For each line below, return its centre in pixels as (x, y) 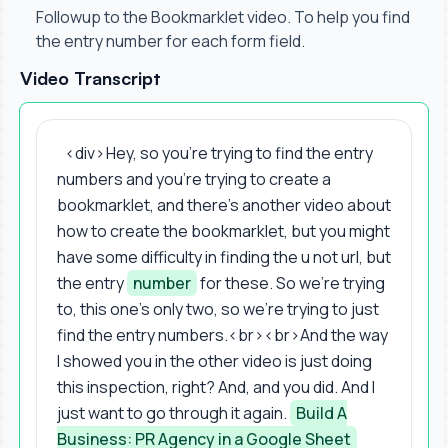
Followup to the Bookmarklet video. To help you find (223, 16)
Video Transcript (90, 77)
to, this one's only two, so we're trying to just (218, 308)
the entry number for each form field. (170, 40)
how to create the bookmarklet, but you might (223, 230)
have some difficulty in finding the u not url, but (224, 256)
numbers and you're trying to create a (194, 178)
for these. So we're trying (291, 282)
